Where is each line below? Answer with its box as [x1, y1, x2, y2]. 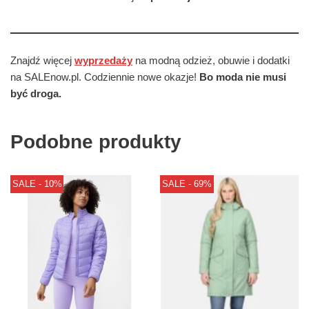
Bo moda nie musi [199, 71, 286, 83]
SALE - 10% [12, 178, 62, 189]
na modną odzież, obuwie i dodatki [132, 54, 290, 67]
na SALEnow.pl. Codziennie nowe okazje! [10, 71, 199, 83]
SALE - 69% [161, 178, 212, 189]
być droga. [10, 88, 61, 100]
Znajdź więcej [10, 54, 74, 67]
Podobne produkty [10, 131, 181, 153]
